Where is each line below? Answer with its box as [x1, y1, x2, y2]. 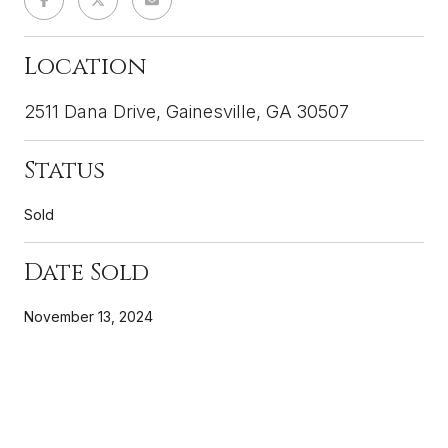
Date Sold [24, 256, 149, 289]
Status [24, 154, 105, 187]
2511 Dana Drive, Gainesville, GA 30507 [24, 100, 349, 122]
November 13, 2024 [24, 307, 153, 325]
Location [24, 50, 146, 83]
